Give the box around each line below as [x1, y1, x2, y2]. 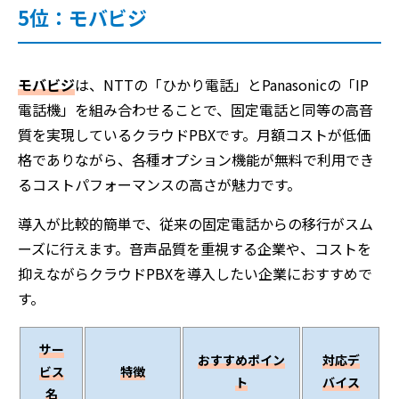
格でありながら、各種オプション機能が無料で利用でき [18, 148, 374, 170]
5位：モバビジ [18, 2, 147, 31]
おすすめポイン [198, 350, 285, 369]
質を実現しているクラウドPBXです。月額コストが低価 [18, 123, 370, 145]
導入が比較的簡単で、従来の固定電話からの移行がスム [18, 212, 373, 234]
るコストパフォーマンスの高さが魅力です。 [18, 173, 301, 195]
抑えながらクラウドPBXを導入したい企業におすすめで [18, 262, 372, 284]
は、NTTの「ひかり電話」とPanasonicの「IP [75, 73, 369, 95]
